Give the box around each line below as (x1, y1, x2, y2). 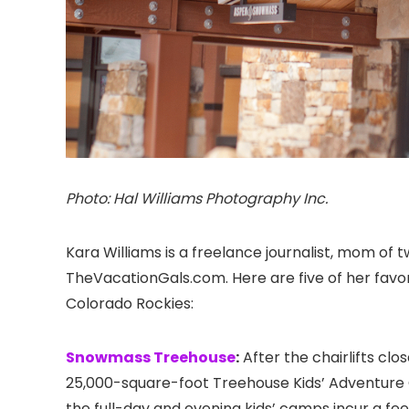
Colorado (66, 292, 132, 314)
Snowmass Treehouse (66, 346, 236, 368)
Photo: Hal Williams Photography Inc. (66, 187, 331, 209)
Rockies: (132, 292, 194, 314)
